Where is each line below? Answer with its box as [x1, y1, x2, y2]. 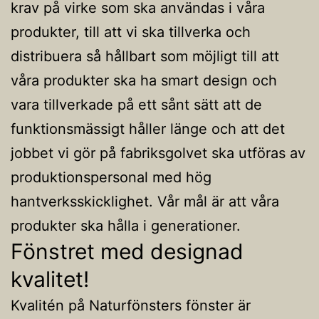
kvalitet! [11, 266, 89, 292]
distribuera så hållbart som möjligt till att [11, 47, 279, 65]
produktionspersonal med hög [11, 168, 211, 186]
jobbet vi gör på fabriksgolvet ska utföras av [11, 144, 305, 162]
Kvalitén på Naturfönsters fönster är [11, 296, 251, 314]
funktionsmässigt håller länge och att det [11, 120, 285, 137]
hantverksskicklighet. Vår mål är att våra [11, 192, 279, 210]
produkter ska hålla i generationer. [11, 216, 241, 234]
